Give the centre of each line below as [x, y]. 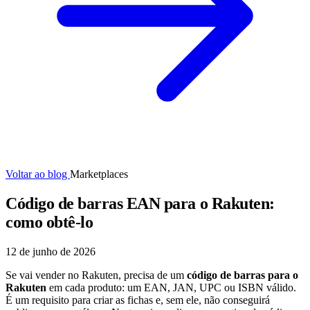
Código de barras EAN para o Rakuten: [140, 203]
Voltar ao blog [38, 174]
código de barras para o [243, 275]
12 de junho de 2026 [51, 251]
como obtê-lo [49, 222]
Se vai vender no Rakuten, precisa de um [96, 275]
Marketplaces [99, 174]
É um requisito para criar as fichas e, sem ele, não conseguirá [138, 300]
